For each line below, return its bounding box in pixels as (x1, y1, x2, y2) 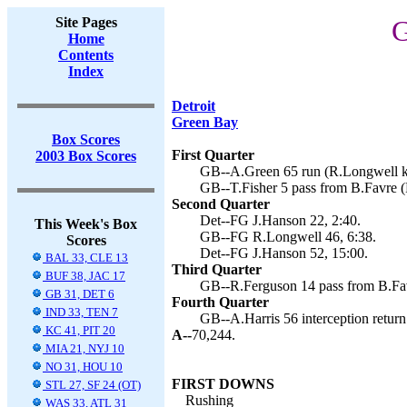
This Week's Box (35, 216, 137, 232)
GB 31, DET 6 (43, 287, 114, 301)
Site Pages (55, 15, 117, 30)
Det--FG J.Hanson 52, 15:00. (200, 245, 368, 261)
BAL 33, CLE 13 (43, 251, 128, 264)
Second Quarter (172, 196, 270, 212)
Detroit (172, 98, 215, 114)
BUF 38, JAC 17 (43, 269, 125, 283)
